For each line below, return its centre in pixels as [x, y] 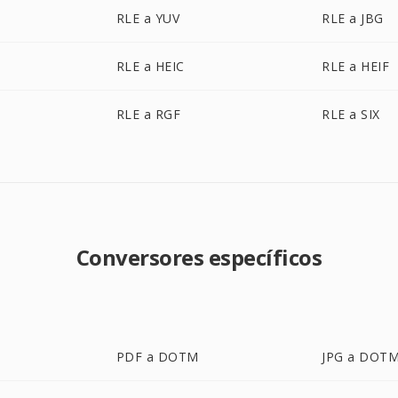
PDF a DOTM [157, 357]
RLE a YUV [148, 18]
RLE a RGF [148, 114]
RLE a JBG [353, 18]
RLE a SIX [351, 114]
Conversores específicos [199, 257]
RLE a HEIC [150, 66]
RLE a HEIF [356, 66]
